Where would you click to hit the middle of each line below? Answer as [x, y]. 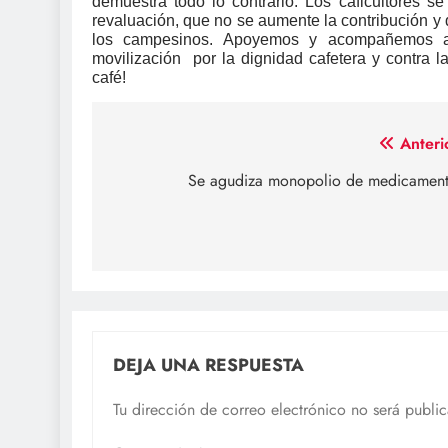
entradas [160, 221]
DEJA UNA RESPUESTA [208, 365]
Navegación [178, 149]
